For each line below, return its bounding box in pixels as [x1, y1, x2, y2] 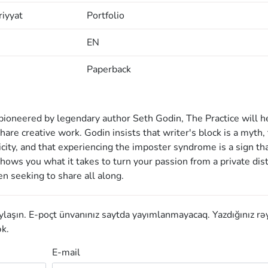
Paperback [86, 63, 131, 76]
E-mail [51, 245, 80, 259]
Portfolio [86, 9, 124, 22]
